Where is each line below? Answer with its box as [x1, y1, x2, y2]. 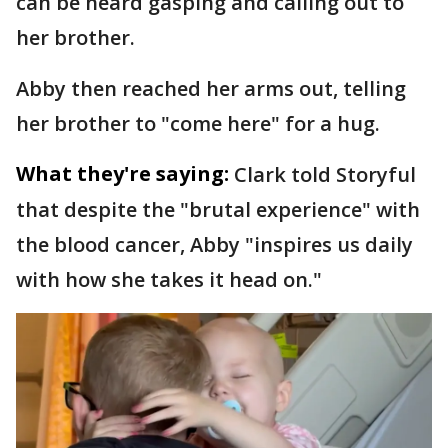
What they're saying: [16, 159, 229, 187]
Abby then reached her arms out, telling [16, 74, 406, 102]
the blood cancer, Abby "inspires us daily [16, 230, 413, 258]
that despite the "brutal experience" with [16, 195, 420, 223]
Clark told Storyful [234, 160, 416, 188]
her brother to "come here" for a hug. [16, 109, 380, 137]
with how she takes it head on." [16, 265, 322, 293]
